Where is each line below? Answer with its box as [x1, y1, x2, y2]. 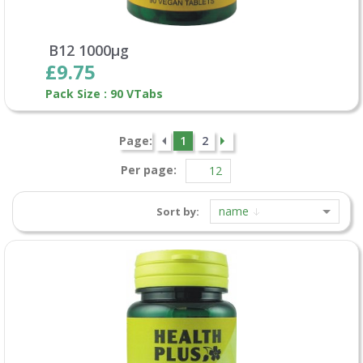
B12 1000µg [49, 40, 129, 60]
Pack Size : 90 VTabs [45, 85, 163, 101]
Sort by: [156, 203, 199, 219]
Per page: [121, 161, 180, 177]
